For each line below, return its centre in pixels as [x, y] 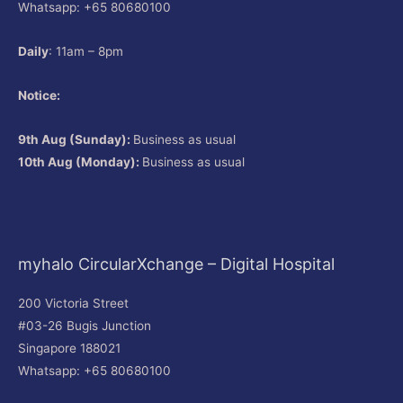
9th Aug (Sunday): [76, 140]
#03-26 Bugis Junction [85, 326]
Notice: [39, 96]
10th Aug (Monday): [80, 162]
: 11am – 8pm [86, 52]
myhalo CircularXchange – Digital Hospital [176, 264]
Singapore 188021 [69, 349]
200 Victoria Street [73, 304]
